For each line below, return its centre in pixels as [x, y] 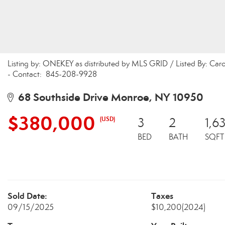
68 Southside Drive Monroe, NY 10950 [108, 97]
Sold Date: [27, 196]
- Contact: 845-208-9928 [52, 74]
